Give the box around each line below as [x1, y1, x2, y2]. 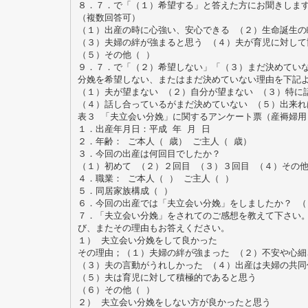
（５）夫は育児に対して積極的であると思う [77, 272, 256, 283]
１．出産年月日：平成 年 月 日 [77, 123, 210, 134]
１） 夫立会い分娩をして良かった [77, 234, 217, 245]
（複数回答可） [77, 12, 140, 23]
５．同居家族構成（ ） [77, 185, 173, 196]
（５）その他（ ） [77, 49, 155, 60]
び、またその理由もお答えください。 [77, 222, 230, 233]
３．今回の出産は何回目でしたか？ [77, 148, 221, 159]
